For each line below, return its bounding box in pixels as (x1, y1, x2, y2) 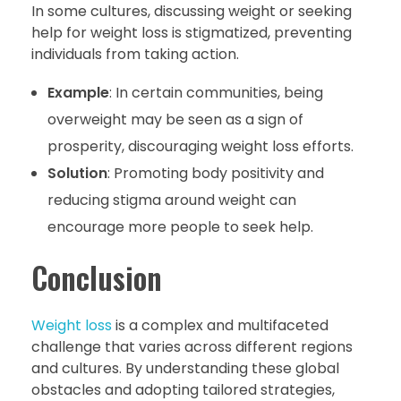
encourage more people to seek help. (47, 217, 313, 238)
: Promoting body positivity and (107, 163, 324, 184)
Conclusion (31, 255, 162, 301)
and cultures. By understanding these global (31, 358, 339, 380)
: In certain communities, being (108, 82, 323, 104)
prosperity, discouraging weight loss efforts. (47, 136, 354, 158)
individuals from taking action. (31, 44, 239, 65)
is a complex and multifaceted (112, 315, 328, 337)
